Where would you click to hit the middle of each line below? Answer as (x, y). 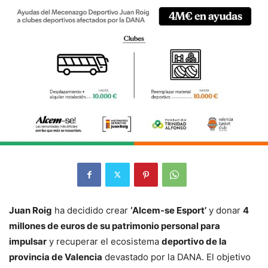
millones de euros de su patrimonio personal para (115, 226)
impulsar (28, 241)
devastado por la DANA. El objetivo (176, 257)
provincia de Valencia (56, 257)
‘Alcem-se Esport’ (168, 210)
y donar (225, 210)
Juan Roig (31, 210)
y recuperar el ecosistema (104, 241)
